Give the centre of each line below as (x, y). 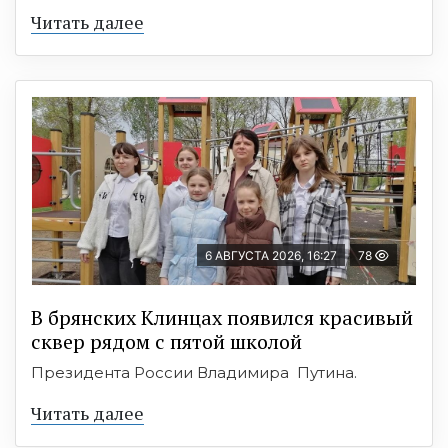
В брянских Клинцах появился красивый (222, 317)
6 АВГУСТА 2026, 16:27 (271, 255)
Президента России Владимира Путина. (194, 372)
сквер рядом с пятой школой (166, 341)
